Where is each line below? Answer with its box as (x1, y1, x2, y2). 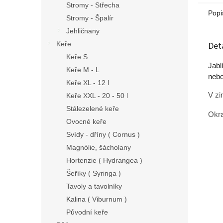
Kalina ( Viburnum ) (66, 195, 127, 203)
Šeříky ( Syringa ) (66, 169, 121, 177)
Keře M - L (66, 66, 100, 74)
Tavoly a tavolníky (66, 182, 122, 190)
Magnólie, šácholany (66, 143, 131, 151)
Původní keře (66, 208, 108, 216)
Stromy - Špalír (66, 14, 113, 22)
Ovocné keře (66, 117, 107, 125)
